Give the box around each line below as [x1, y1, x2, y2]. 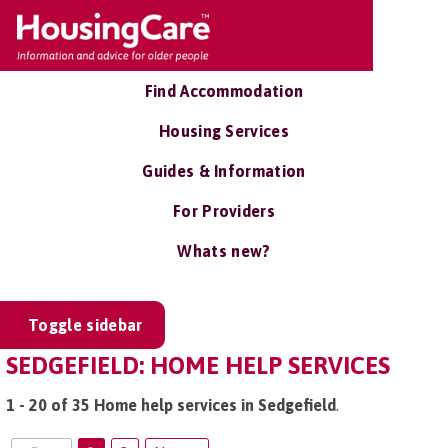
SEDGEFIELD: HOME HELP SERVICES [6, 352, 390, 379]
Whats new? [177, 242, 271, 260]
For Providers [172, 202, 276, 220]
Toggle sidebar [28, 316, 143, 334]
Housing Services [158, 122, 290, 140]
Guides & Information [142, 162, 306, 180]
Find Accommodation [144, 82, 304, 100]
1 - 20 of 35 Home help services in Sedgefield [6, 396, 336, 414]
